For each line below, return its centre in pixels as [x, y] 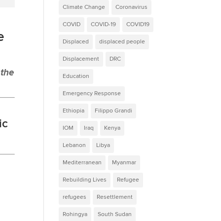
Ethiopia [74, 110]
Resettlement [115, 197]
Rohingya [75, 214]
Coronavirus [132, 7]
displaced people [122, 41]
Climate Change [84, 7]
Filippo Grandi [114, 110]
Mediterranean [82, 162]
